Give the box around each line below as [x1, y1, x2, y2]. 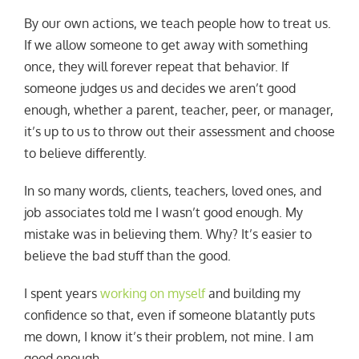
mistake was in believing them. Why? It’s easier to [23, 225, 312, 242]
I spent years [23, 284, 100, 301]
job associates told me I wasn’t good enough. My [23, 204, 303, 220]
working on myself [99, 284, 205, 301]
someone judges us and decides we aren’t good [23, 79, 296, 96]
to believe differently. [23, 144, 147, 161]
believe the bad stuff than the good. [23, 247, 231, 264]
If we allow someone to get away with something [23, 36, 308, 53]
